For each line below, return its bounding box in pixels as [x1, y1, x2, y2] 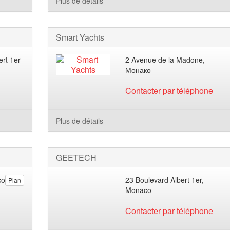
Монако [125, 65, 151, 75]
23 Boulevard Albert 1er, [125, 175, 204, 185]
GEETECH [55, 151, 97, 163]
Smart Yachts [55, 31, 104, 43]
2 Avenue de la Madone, [125, 54, 205, 65]
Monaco [125, 185, 152, 195]
